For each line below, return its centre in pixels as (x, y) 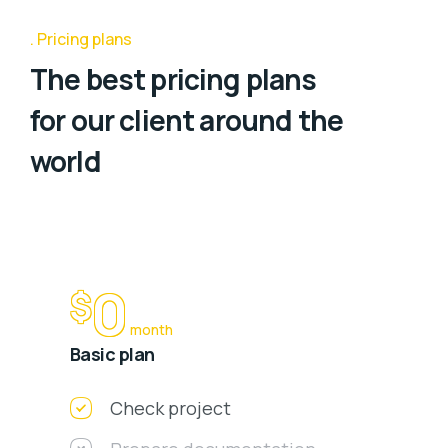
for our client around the (187, 120)
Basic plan (112, 354)
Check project (170, 408)
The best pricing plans (173, 79)
